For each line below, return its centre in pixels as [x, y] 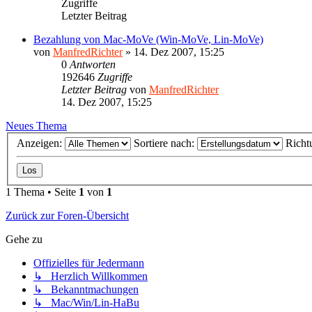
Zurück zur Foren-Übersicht [67, 216]
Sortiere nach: [165, 143]
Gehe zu [24, 240]
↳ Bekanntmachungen [86, 290]
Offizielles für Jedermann [89, 263]
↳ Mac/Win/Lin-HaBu [86, 303]
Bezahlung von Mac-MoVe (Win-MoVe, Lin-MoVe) [148, 39]
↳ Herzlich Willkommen [91, 276]
